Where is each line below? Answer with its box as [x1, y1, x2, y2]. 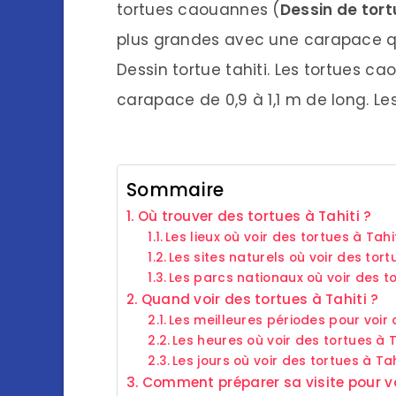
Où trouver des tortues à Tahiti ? [137, 206, 372, 225]
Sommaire [126, 177, 225, 202]
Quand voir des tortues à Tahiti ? [141, 289, 379, 308]
